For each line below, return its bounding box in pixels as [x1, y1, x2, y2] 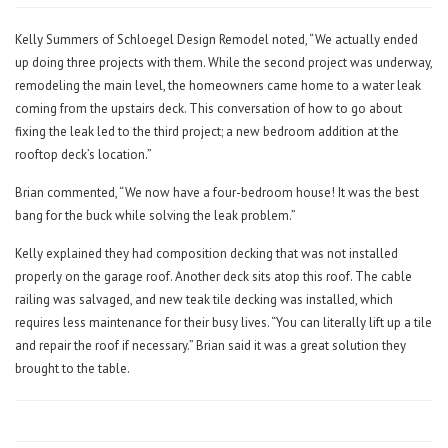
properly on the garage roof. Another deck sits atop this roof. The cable [15, 268, 412, 286]
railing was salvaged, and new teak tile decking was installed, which [15, 291, 393, 309]
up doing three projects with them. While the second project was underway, [15, 54, 432, 72]
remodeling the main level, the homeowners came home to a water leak [15, 77, 421, 95]
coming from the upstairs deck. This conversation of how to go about [15, 100, 402, 118]
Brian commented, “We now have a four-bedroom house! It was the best [15, 184, 419, 202]
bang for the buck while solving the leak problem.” [15, 207, 296, 225]
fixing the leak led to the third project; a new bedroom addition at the [15, 123, 399, 141]
